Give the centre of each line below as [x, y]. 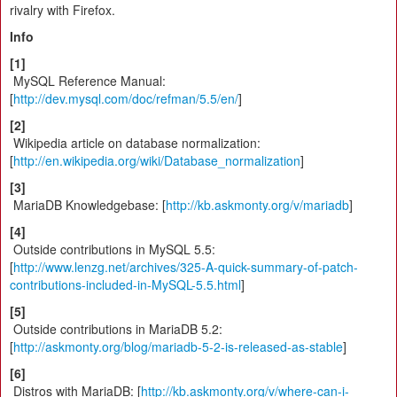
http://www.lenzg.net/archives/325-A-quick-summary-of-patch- [186, 266]
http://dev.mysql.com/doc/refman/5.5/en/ [126, 98]
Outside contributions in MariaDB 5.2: [116, 328]
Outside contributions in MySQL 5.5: [113, 249]
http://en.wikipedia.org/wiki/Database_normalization [157, 160]
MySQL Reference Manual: [88, 80]
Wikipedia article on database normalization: [135, 142]
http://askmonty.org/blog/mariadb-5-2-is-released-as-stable [178, 346]
